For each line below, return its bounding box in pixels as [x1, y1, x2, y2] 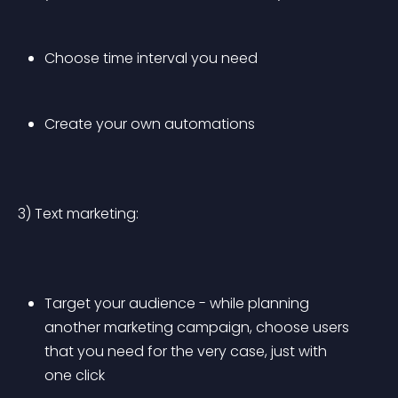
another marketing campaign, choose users [44, 317, 353, 338]
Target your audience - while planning [44, 293, 313, 314]
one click [44, 365, 105, 386]
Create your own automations [44, 114, 255, 134]
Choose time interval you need [44, 48, 258, 68]
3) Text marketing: [18, 203, 139, 224]
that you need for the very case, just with [44, 341, 330, 362]
